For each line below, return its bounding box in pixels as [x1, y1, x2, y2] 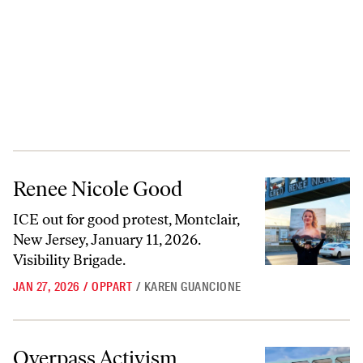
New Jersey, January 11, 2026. [13, 231, 200, 249]
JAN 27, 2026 [13, 279, 80, 295]
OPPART [92, 279, 133, 295]
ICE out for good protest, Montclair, [13, 211, 239, 228]
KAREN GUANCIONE [143, 279, 241, 295]
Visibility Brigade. [13, 251, 126, 269]
